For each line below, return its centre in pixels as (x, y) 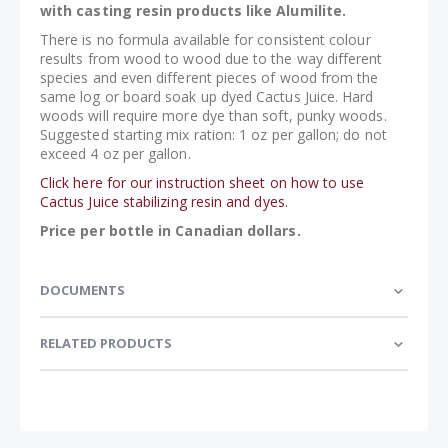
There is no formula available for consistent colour (205, 40)
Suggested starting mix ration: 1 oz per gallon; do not (213, 135)
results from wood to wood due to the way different (211, 59)
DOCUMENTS (82, 290)
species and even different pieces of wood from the (209, 78)
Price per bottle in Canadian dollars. (170, 231)
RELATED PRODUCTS (106, 343)
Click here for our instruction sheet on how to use (202, 183)
